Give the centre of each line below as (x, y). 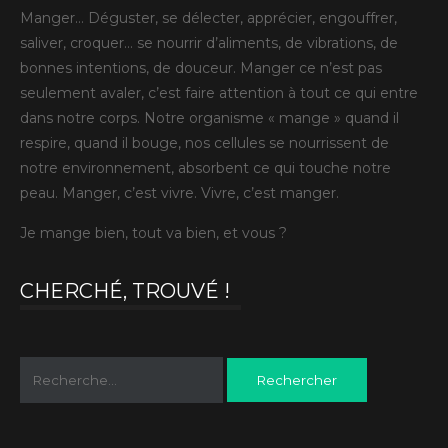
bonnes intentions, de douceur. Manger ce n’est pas (201, 67)
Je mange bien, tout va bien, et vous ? (153, 232)
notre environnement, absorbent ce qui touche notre (205, 167)
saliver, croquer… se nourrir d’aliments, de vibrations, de (209, 42)
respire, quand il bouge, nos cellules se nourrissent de (204, 142)
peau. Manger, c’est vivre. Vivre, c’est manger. (179, 192)
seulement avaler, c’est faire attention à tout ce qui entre (219, 92)
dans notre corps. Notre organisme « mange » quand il (209, 117)
